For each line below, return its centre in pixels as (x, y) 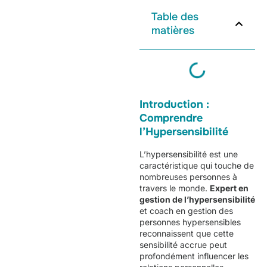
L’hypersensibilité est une (189, 154)
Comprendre (171, 118)
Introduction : (174, 104)
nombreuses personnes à (188, 177)
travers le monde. (175, 188)
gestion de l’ (164, 199)
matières (173, 30)
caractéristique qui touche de (197, 165)
